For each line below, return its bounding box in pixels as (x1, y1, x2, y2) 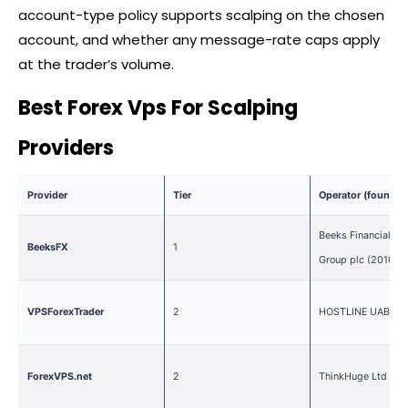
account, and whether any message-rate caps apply (18, 30, 380, 50)
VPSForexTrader (26, 305, 104, 318)
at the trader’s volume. (18, 55, 174, 75)
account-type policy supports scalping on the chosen (18, 5, 384, 25)
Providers (18, 134, 114, 163)
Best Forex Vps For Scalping (18, 94, 298, 123)
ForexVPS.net (26, 370, 92, 382)
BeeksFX (26, 240, 68, 253)
